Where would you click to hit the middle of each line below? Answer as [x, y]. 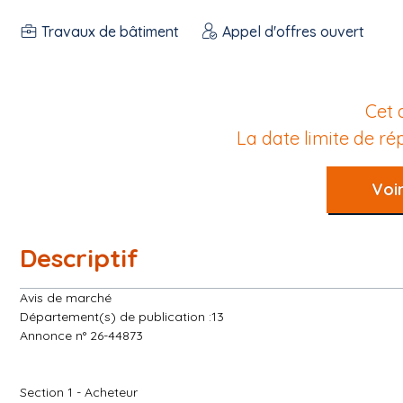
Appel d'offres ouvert [293, 31]
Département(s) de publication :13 [122, 317]
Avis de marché [66, 298]
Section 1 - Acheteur [79, 392]
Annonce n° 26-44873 [81, 336]
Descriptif [79, 258]
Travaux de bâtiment [110, 31]
